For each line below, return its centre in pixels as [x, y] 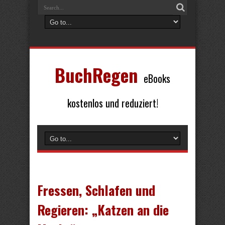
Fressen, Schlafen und [96, 190]
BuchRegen [96, 75]
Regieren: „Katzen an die [103, 210]
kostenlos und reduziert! [113, 103]
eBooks [157, 78]
